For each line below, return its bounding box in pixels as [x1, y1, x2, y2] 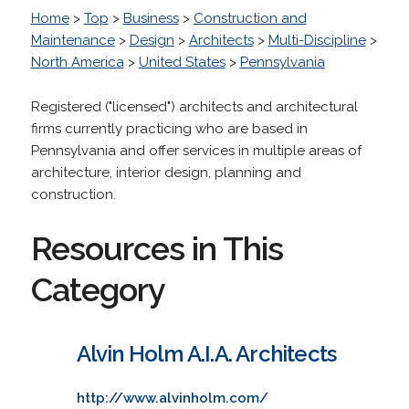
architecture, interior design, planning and [30, 163, 301, 181]
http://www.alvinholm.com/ [76, 389, 268, 406]
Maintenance [30, 31, 115, 48]
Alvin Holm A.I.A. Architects [76, 340, 337, 367]
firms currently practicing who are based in [30, 120, 308, 137]
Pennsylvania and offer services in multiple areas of [30, 142, 362, 159]
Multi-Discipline [267, 31, 366, 48]
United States [138, 53, 225, 70]
